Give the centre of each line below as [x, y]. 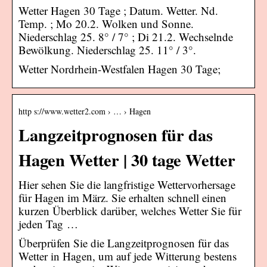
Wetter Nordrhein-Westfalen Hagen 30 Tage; [119, 69]
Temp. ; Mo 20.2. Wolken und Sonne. [106, 23]
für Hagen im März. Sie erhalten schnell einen [122, 197]
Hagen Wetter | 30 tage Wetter [127, 159]
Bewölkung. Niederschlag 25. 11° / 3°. [107, 49]
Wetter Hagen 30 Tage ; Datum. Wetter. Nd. [118, 10]
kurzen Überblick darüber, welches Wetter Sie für [130, 210]
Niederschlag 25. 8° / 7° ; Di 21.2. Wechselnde [126, 36]
